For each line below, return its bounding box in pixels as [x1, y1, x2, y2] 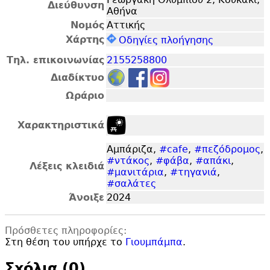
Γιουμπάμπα [125, 236, 183, 248]
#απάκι [195, 154, 231, 166]
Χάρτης [66, 33, 104, 45]
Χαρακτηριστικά [17, 119, 104, 131]
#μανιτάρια [107, 166, 164, 178]
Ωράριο [66, 89, 104, 101]
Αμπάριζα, [107, 143, 159, 155]
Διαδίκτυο [51, 71, 104, 83]
